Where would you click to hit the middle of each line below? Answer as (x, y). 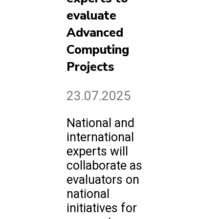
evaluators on (103, 180)
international (100, 137)
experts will (97, 151)
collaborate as (104, 165)
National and (100, 123)
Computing (98, 50)
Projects (90, 67)
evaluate (91, 15)
